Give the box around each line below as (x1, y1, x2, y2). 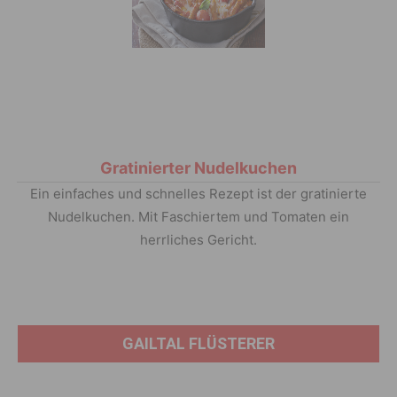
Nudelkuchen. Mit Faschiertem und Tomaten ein (48, 208, 349, 226)
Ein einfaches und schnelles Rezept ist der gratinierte (30, 185, 367, 203)
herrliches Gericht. (140, 231, 257, 249)
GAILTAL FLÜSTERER (122, 334, 275, 354)
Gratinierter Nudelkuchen (100, 159, 297, 178)
